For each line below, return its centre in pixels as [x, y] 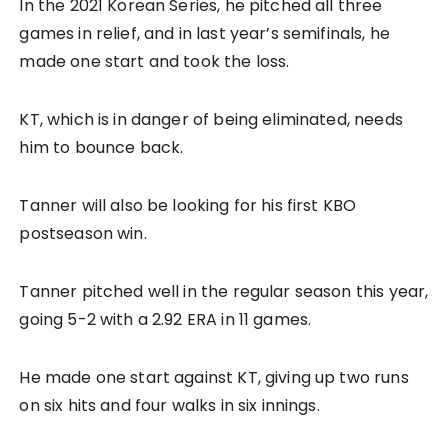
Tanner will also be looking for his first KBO [188, 206]
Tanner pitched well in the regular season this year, [224, 292]
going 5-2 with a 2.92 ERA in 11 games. [165, 320]
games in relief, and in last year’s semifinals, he [204, 34]
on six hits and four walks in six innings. [169, 406]
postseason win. [83, 234]
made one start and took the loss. [154, 62]
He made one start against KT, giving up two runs [214, 378]
